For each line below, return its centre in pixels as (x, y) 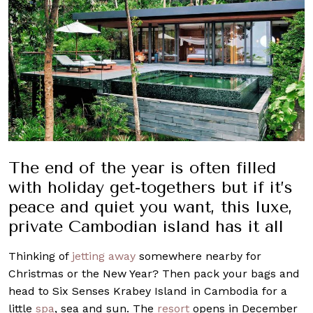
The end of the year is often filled (142, 167)
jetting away (104, 256)
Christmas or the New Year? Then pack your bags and (154, 273)
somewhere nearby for (198, 256)
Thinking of (40, 256)
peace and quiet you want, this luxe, (151, 206)
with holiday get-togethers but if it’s (151, 187)
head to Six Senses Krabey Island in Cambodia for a (148, 291)
